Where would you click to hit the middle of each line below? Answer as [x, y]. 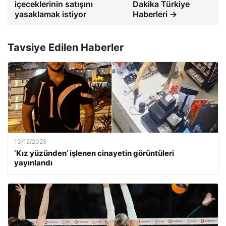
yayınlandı [33, 163]
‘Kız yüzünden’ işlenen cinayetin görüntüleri [94, 153]
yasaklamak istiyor [50, 14]
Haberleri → [155, 14]
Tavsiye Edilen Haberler [66, 47]
